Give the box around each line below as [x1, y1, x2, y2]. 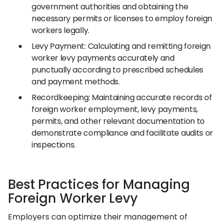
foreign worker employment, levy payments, [32, 104, 198, 115]
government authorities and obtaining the [32, 1, 188, 12]
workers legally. [32, 25, 89, 36]
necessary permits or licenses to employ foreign [32, 13, 212, 24]
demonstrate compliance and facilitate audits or [32, 127, 213, 139]
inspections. [32, 139, 76, 150]
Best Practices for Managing [8, 176, 190, 193]
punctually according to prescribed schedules [32, 64, 203, 75]
